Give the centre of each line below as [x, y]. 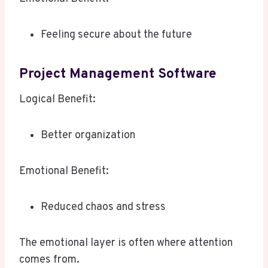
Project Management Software [118, 74]
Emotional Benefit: [64, 172]
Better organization [88, 136]
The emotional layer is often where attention [126, 243]
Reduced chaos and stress [103, 208]
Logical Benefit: [57, 100]
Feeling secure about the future [116, 35]
